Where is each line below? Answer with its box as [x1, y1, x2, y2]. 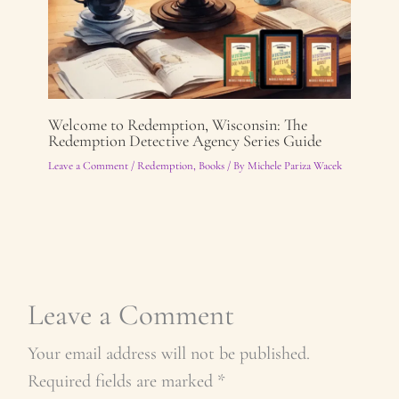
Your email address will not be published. [27, 341, 310, 364]
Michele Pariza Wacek [247, 159, 342, 174]
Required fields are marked [27, 369, 217, 392]
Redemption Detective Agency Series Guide [47, 131, 322, 151]
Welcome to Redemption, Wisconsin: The [47, 115, 307, 135]
